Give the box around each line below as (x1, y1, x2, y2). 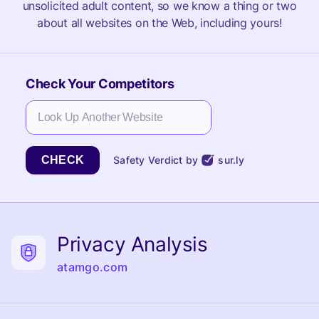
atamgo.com (57, 260, 128, 274)
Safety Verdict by (113, 154, 199, 166)
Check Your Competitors (26, 76, 174, 91)
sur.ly (218, 154, 244, 166)
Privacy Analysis (57, 232, 208, 256)
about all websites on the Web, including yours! (37, 16, 282, 30)
